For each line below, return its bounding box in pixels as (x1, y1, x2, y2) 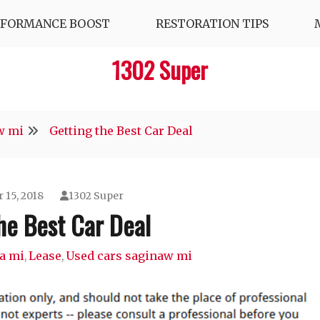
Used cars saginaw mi (65, 249, 192, 263)
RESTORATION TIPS (156, 16, 269, 31)
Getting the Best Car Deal (49, 124, 193, 138)
